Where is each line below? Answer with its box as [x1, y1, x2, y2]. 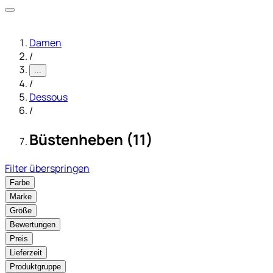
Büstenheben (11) [29, 129, 153, 149]
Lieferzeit [10, 247, 42, 257]
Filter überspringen [5, 161, 90, 175]
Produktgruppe [10, 261, 61, 271]
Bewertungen [10, 219, 55, 229]
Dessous [29, 90, 68, 104]
